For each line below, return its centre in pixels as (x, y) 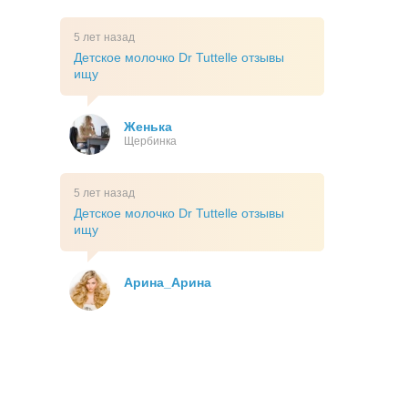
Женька (148, 127)
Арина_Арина (168, 283)
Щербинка (150, 142)
